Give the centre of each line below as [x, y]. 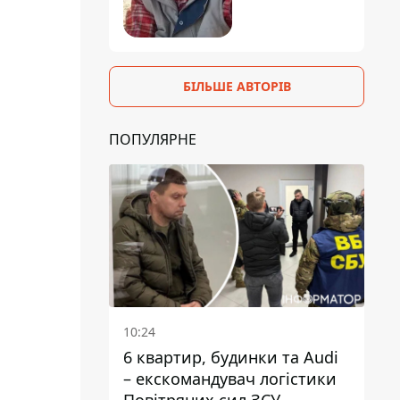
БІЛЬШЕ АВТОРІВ [237, 86]
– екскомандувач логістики [230, 379]
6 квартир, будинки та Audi [231, 358]
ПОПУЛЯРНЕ [153, 139]
